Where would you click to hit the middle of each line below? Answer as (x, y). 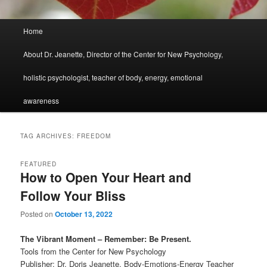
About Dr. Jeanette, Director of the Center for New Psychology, (123, 54)
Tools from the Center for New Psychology (94, 251)
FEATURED (39, 164)
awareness (41, 100)
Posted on (38, 214)
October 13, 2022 (84, 214)
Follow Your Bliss (73, 196)
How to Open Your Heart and (106, 177)
